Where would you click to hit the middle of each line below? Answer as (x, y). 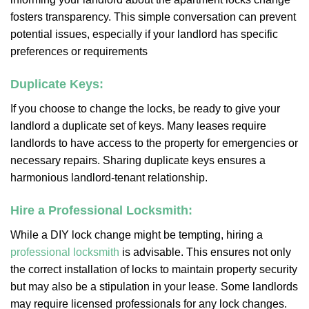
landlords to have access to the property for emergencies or (154, 143)
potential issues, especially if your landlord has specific (144, 34)
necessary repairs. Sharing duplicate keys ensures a (138, 161)
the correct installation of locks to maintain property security (154, 270)
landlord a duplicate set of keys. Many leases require (138, 126)
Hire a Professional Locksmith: (101, 211)
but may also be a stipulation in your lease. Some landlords (154, 287)
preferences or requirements (79, 52)
